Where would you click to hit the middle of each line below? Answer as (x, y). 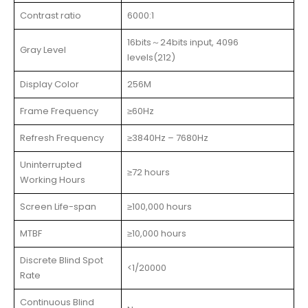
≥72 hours (148, 172)
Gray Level (43, 49)
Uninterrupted (51, 164)
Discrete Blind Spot (62, 260)
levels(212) (151, 57)
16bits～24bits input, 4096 (183, 42)
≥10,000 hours (157, 233)
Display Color (49, 84)
